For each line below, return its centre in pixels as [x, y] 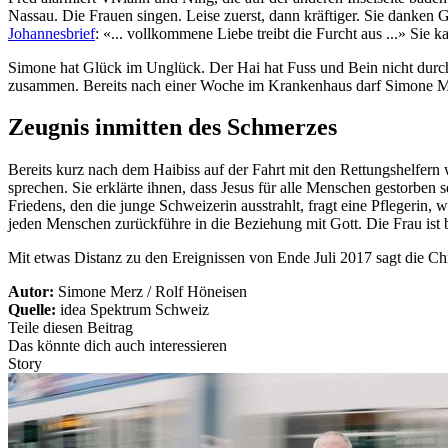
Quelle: [34, 310]
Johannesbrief [51, 33]
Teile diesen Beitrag [70, 328]
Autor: [33, 292]
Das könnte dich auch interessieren [117, 346]
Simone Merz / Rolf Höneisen [152, 292]
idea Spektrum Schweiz [134, 310]
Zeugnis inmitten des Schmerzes [172, 127]
